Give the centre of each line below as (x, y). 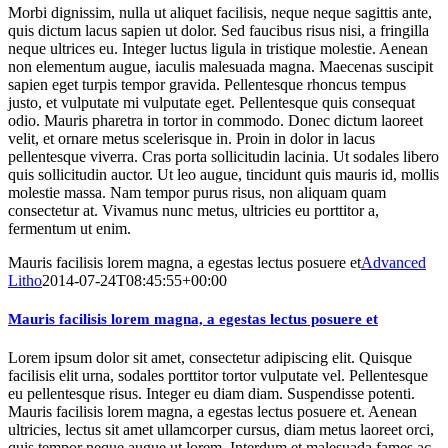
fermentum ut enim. (69, 228)
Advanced (393, 262)
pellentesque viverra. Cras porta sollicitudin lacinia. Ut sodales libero (223, 156)
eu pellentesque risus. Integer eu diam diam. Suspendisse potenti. (211, 394)
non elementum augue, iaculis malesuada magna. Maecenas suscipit (220, 66)
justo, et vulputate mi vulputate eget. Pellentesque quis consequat (211, 102)
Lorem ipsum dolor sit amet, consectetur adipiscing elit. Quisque (210, 358)
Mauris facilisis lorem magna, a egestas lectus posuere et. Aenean (212, 412)
